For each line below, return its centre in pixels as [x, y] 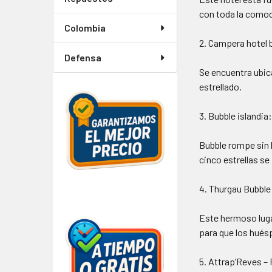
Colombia [85, 28]
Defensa [83, 57]
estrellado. [221, 86]
